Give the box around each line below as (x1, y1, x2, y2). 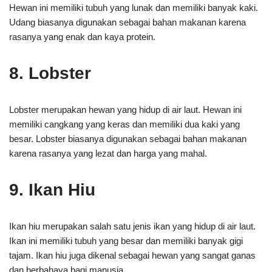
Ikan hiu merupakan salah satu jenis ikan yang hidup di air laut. (9, 221, 256, 231)
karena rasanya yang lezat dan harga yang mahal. (9, 148, 207, 158)
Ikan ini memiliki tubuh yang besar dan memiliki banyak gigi (9, 236, 243, 246)
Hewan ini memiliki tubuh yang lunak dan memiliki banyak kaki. (9, 2, 258, 13)
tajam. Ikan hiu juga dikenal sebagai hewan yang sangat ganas (9, 250, 256, 260)
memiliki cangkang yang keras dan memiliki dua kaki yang (9, 119, 240, 129)
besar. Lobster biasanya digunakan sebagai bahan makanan (9, 134, 246, 144)
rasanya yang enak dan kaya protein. (9, 32, 155, 42)
